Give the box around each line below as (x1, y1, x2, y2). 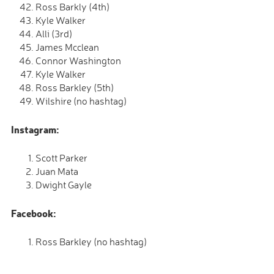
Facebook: (11, 206, 56, 220)
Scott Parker (35, 152, 87, 164)
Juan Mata (35, 165, 78, 177)
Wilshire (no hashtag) (35, 95, 127, 107)
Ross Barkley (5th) (35, 81, 114, 94)
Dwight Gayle (35, 179, 92, 191)
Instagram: (11, 122, 59, 136)
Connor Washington (35, 54, 121, 67)
